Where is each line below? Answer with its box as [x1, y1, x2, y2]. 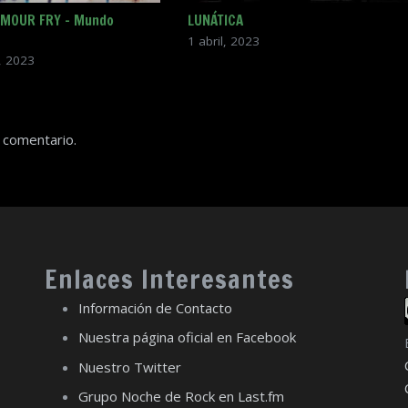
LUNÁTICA [187, 11, 243, 31]
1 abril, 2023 [187, 33, 260, 50]
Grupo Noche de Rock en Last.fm [78, 387, 285, 405]
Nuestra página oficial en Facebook [78, 328, 297, 346]
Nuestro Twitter [78, 357, 182, 376]
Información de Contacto [78, 298, 233, 317]
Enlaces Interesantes [44, 260, 294, 297]
